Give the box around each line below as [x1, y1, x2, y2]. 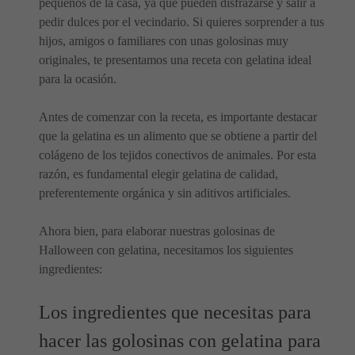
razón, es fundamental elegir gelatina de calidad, [39, 166, 278, 181]
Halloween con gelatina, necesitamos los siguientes [39, 242, 293, 257]
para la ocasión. [39, 71, 116, 86]
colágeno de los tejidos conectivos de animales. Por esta [39, 147, 316, 162]
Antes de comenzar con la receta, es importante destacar [39, 109, 317, 124]
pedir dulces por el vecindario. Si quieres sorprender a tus [39, 14, 324, 29]
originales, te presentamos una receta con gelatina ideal [39, 52, 311, 67]
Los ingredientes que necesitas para [39, 301, 311, 323]
